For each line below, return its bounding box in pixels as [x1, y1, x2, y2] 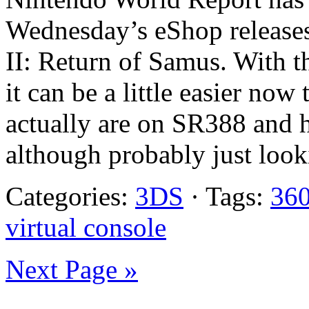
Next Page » [6, 255, 138, 285]
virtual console [6, 212, 166, 243]
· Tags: [183, 181, 270, 212]
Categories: [6, 181, 135, 212]
